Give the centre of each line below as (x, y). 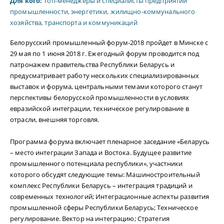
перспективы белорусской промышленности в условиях (100, 98)
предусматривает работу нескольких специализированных (104, 76)
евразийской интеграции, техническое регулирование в (99, 109)
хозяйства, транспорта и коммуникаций (74, 23)
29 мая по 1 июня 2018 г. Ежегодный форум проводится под (105, 54)
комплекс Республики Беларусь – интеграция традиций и (101, 186)
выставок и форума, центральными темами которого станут (106, 87)
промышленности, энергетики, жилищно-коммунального (103, 12)
